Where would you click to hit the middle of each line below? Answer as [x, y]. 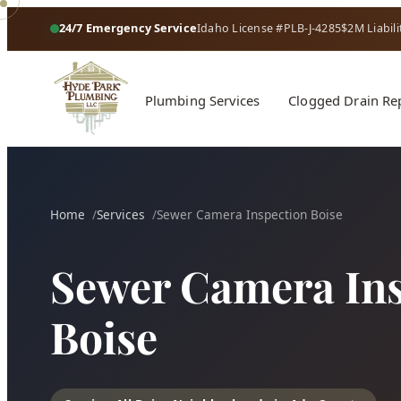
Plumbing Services [202, 101]
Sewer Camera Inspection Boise [250, 214]
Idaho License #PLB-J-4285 [269, 29]
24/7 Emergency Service [128, 28]
